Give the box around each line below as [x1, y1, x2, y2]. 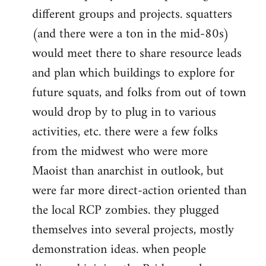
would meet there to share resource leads [32, 42, 242, 66]
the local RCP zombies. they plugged [32, 199, 219, 223]
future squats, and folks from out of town [32, 81, 246, 105]
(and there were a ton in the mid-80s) [32, 23, 229, 46]
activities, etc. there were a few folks [32, 121, 218, 144]
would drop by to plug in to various [32, 101, 216, 125]
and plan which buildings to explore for [32, 62, 235, 85]
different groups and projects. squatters [32, 3, 232, 27]
